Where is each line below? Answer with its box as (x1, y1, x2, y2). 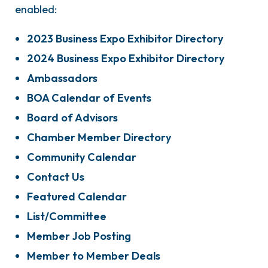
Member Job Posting (27, 229, 131, 243)
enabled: (15, 2, 57, 16)
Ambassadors (27, 71, 98, 85)
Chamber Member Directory (27, 130, 171, 144)
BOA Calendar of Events (27, 91, 151, 105)
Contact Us (27, 170, 84, 184)
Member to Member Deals (27, 249, 160, 263)
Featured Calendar (27, 190, 127, 203)
